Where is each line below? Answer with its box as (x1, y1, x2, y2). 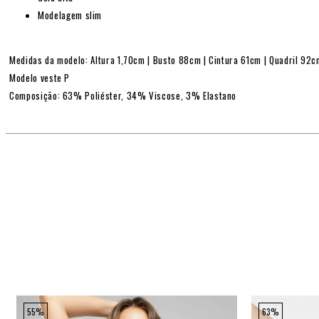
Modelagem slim (38, 8, 103, 23)
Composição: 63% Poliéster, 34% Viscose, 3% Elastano (9, 88, 237, 103)
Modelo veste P (9, 70, 70, 85)
